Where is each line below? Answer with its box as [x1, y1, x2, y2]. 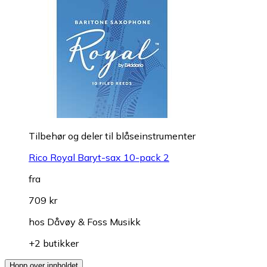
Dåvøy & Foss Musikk [47, 216, 141, 228]
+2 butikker [29, 237, 79, 250]
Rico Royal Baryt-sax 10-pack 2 [29, 151, 169, 164]
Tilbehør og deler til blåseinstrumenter [29, 130, 195, 142]
